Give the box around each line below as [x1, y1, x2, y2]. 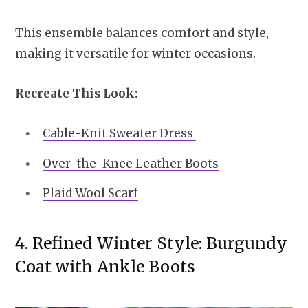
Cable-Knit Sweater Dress [43, 125, 196, 141]
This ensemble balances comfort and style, [15, 25, 269, 41]
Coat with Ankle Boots [15, 256, 199, 277]
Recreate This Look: [15, 85, 144, 101]
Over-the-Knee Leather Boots [43, 155, 219, 171]
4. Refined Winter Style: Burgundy [15, 233, 287, 254]
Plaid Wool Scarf [43, 186, 138, 201]
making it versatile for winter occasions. [15, 45, 256, 61]
